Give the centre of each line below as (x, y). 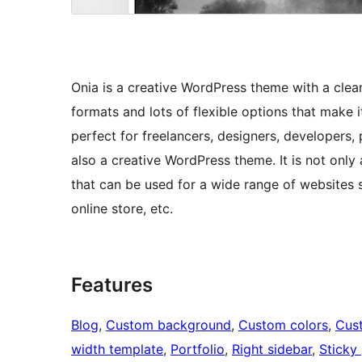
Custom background (168, 325)
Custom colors (283, 325)
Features (112, 285)
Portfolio (198, 349)
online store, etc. (122, 209)
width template (117, 349)
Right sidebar (272, 349)
